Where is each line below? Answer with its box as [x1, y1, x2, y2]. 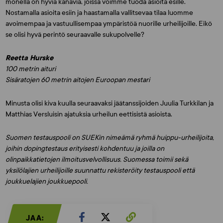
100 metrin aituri [5, 65, 56, 73]
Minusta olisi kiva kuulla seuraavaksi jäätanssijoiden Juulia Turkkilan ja [5, 99, 214, 108]
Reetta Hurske [5, 54, 54, 62]
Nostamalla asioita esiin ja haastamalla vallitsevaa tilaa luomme [5, 8, 194, 17]
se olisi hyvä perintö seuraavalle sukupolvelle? [5, 30, 146, 39]
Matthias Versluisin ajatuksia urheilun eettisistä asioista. [5, 110, 174, 118]
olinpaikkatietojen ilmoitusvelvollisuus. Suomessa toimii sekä [5, 155, 189, 164]
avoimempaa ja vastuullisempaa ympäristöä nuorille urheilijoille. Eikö [5, 19, 213, 28]
